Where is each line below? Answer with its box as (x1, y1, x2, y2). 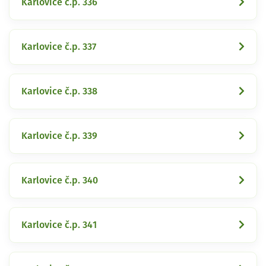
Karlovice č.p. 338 (21, 86, 97, 96)
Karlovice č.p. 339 (21, 131, 97, 141)
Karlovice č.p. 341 (21, 220, 97, 230)
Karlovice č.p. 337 (21, 42, 96, 52)
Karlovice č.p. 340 (21, 175, 98, 185)
